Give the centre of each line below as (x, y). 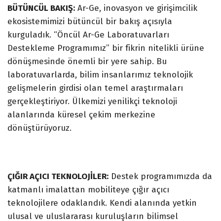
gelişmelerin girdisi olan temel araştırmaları (95, 88)
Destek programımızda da (160, 177)
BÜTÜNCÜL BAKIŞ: (41, 8)
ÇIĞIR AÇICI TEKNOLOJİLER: (58, 177)
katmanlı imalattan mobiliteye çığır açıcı (88, 190)
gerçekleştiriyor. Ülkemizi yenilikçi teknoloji (92, 101)
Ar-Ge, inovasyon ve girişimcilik (136, 8)
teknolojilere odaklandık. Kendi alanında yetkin (102, 203)
